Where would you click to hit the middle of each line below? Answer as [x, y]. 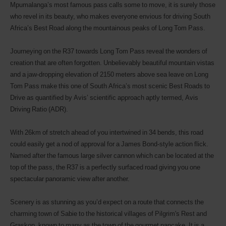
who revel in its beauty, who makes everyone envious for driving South [110, 16]
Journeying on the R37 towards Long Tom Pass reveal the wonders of [109, 51]
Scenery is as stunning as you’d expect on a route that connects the [107, 202]
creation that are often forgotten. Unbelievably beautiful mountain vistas [112, 63]
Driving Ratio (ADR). [39, 109]
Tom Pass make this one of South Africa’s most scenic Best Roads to [110, 86]
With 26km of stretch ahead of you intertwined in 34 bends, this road [107, 132]
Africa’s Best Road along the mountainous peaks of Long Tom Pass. [108, 28]
